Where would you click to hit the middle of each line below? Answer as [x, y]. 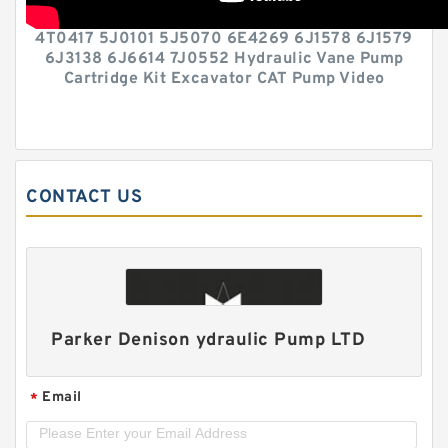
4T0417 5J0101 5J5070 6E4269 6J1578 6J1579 [224, 39]
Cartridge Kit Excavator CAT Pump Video [224, 79]
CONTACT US [84, 197]
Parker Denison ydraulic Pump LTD [208, 341]
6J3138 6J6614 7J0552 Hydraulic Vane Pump [224, 59]
